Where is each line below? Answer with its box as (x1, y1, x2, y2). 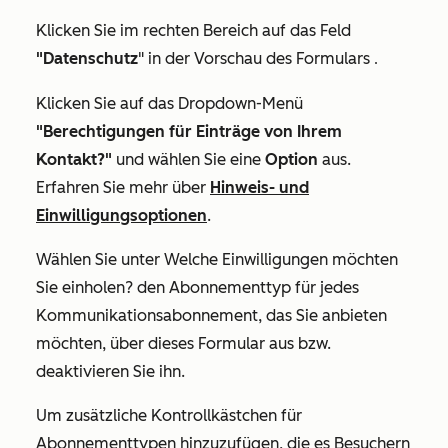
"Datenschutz (36, 48, 138, 68)
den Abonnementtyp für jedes (137, 277, 359, 297)
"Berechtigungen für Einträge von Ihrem (36, 121, 342, 141)
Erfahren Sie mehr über (36, 177, 210, 197)
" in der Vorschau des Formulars (138, 48, 374, 68)
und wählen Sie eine (112, 149, 265, 169)
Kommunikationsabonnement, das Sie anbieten (36, 305, 387, 325)
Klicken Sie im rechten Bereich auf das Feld (36, 20, 351, 40)
